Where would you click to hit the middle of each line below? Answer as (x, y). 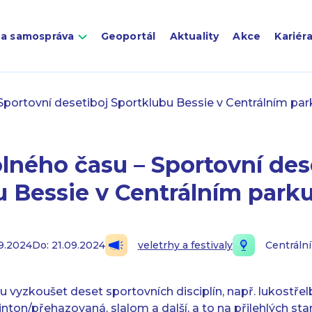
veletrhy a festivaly (185, 245)
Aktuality (194, 36)
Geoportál (128, 36)
